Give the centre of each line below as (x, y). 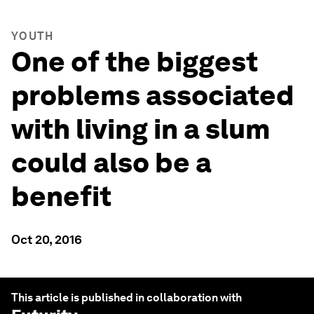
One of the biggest (135, 62)
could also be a (111, 163)
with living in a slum (141, 129)
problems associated (153, 95)
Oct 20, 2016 (47, 239)
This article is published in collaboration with (127, 298)
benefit (61, 196)
